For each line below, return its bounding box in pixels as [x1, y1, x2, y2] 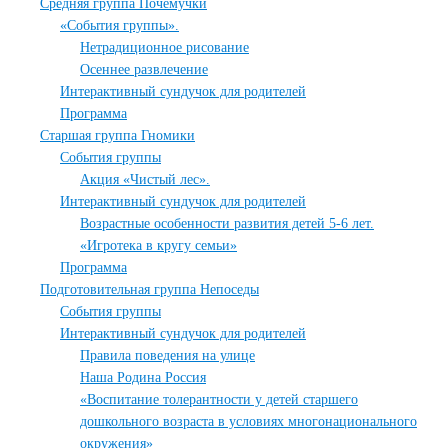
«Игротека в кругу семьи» [80, 238, 237, 253]
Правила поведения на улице [80, 348, 255, 363]
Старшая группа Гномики [40, 128, 195, 143]
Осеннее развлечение [80, 62, 208, 77]
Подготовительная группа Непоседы [40, 282, 259, 297]
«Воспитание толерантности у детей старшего [80, 392, 358, 407]
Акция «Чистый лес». [80, 172, 210, 187]
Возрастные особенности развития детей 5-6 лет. [80, 216, 374, 231]
